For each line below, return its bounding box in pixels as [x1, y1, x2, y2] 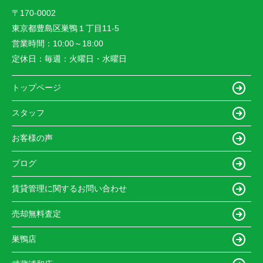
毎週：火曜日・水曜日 [45, 53, 127, 63]
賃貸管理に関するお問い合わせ [12, 184, 127, 194]
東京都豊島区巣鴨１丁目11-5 [12, 23, 122, 33]
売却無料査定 [12, 209, 61, 219]
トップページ [12, 83, 61, 93]
